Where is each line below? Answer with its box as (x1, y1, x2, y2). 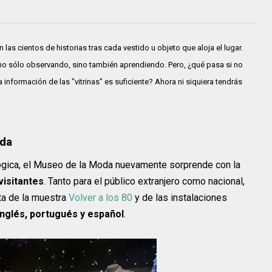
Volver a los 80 (69, 191, 132, 203)
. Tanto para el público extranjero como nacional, (44, 175, 245, 187)
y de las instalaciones (132, 191, 227, 203)
